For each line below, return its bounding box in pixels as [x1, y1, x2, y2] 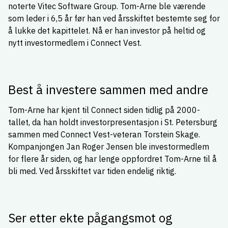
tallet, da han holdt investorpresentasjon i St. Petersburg [8, 117, 217, 127]
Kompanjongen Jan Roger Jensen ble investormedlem [8, 141, 209, 152]
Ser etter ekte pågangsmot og [8, 210, 173, 226]
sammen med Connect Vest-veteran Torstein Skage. [8, 129, 200, 139]
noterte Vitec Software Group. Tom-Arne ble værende [8, 1, 206, 11]
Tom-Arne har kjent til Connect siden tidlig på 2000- [8, 105, 200, 115]
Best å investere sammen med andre [8, 81, 208, 98]
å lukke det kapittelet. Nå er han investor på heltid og [8, 25, 206, 36]
